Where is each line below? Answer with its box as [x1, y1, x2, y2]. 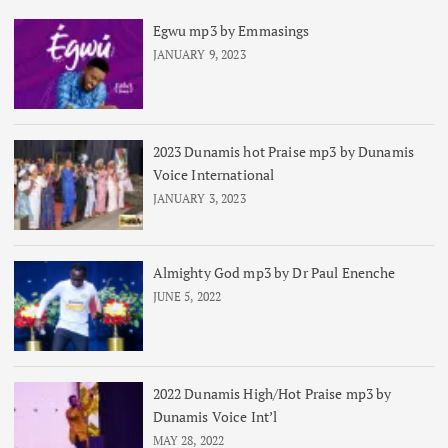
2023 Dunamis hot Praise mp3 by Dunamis [152, 141, 414, 161]
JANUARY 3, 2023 [152, 190, 246, 206]
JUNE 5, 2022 [152, 288, 222, 304]
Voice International [152, 164, 275, 184]
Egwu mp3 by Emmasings [152, 20, 310, 40]
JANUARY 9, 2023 [152, 46, 246, 62]
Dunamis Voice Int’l [152, 406, 278, 426]
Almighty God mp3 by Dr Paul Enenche [152, 262, 396, 282]
